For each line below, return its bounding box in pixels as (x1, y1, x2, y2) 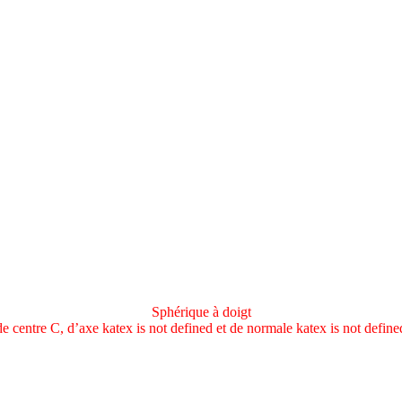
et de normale (213, 319, 296, 336)
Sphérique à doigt (151, 303, 251, 319)
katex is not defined (102, 319, 213, 336)
